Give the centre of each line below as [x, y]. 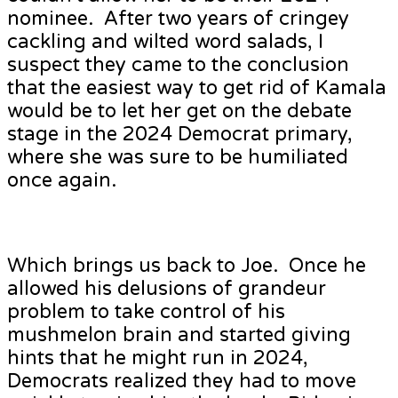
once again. [62, 181]
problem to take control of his [146, 312]
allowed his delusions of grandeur [167, 289]
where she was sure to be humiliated [178, 158]
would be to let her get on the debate [179, 111]
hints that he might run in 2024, [158, 358]
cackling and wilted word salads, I [165, 42]
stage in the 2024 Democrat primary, [180, 135]
